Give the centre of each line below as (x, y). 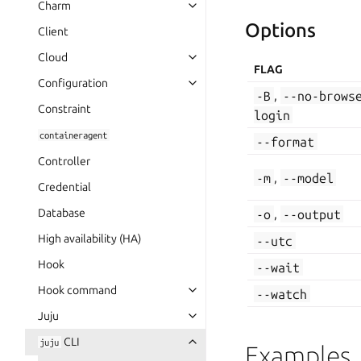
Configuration (73, 83)
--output (311, 214)
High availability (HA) (89, 239)
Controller (64, 161)
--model (308, 178)
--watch (282, 294)
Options (280, 30)
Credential (64, 187)
